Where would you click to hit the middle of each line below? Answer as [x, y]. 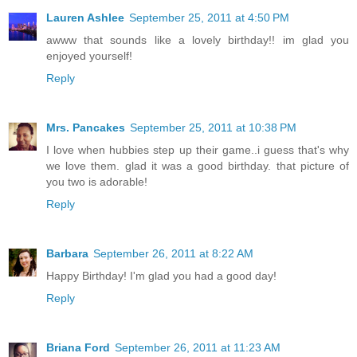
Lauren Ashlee [85, 17]
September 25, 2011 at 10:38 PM [213, 127]
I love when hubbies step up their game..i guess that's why [198, 149]
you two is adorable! [97, 181]
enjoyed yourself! [89, 55]
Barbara [67, 253]
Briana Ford [78, 347]
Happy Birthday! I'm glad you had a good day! [161, 275]
